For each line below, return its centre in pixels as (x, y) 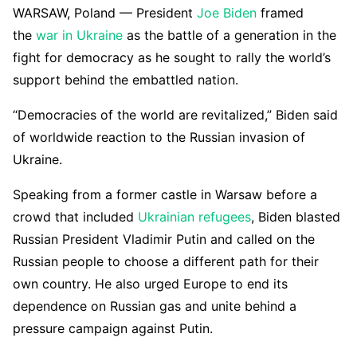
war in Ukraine (79, 35)
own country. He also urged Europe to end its (150, 283)
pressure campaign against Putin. (113, 328)
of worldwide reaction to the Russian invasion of (159, 137)
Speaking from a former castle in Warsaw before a (165, 194)
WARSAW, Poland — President (105, 12)
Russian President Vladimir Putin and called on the (164, 239)
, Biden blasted (296, 216)
